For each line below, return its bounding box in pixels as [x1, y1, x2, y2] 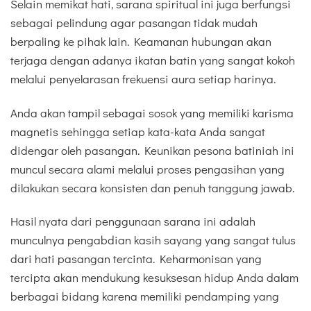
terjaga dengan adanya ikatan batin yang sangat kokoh [10, 52, 295, 69]
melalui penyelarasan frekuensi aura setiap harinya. [10, 71, 276, 87]
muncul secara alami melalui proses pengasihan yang [10, 160, 285, 177]
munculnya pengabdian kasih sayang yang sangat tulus [10, 231, 296, 248]
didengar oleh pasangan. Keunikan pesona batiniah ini [10, 142, 294, 158]
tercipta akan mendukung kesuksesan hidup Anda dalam [10, 269, 299, 285]
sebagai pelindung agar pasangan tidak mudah [10, 15, 258, 31]
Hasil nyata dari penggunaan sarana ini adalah [10, 212, 255, 229]
